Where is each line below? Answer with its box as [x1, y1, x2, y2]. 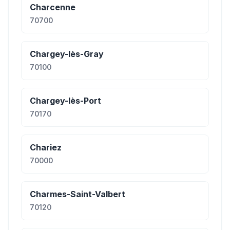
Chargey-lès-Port [30, 95, 101, 106]
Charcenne [30, 2, 75, 12]
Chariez [30, 142, 62, 152]
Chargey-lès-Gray [30, 49, 104, 59]
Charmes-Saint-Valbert [30, 189, 125, 199]
